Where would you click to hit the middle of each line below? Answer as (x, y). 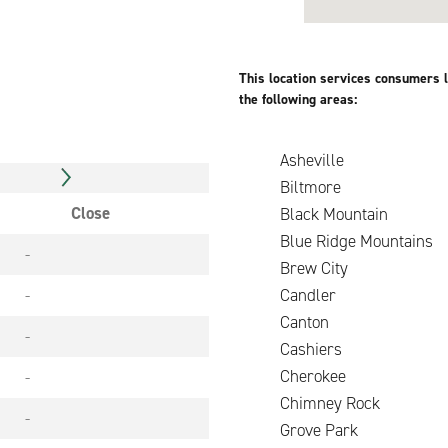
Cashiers (291, 349)
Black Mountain (314, 214)
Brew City (342, 268)
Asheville (292, 160)
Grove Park (317, 430)
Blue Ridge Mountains (336, 241)
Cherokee (293, 376)
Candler (288, 295)
